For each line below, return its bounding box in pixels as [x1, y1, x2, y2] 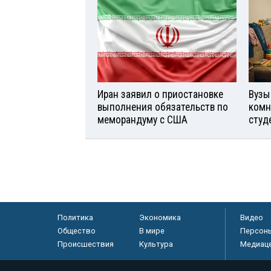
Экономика [139, 213, 181, 223]
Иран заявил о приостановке [97, 88, 223, 101]
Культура [139, 240, 173, 249]
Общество [57, 226, 96, 236]
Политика [57, 213, 93, 223]
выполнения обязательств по [97, 101, 228, 114]
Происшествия [57, 240, 114, 249]
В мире [139, 226, 165, 236]
